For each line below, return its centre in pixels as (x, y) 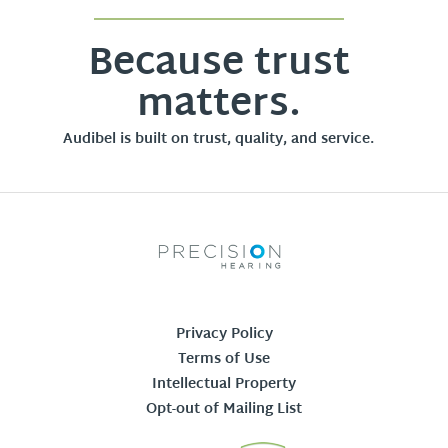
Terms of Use (224, 360)
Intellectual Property (224, 385)
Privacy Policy (224, 335)
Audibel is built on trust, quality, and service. (218, 140)
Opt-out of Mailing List (224, 410)
